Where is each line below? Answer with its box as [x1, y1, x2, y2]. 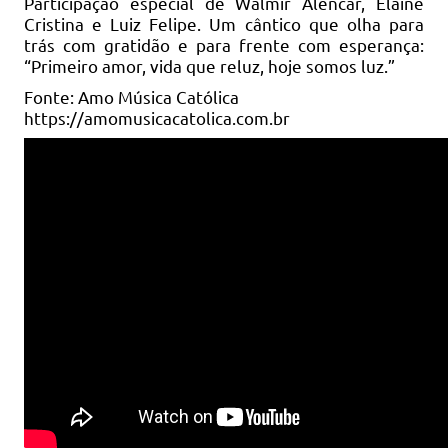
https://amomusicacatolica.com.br [23, 106, 290, 128]
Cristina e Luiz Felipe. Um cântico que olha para [23, 12, 425, 34]
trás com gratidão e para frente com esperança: [23, 33, 425, 55]
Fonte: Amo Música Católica [23, 85, 239, 107]
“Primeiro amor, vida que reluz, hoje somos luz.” [23, 54, 395, 76]
